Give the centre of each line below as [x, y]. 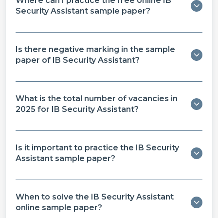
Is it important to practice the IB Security [97, 147]
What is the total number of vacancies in [97, 98]
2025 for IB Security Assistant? [77, 109]
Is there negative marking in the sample [95, 49]
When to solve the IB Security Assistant [95, 197]
